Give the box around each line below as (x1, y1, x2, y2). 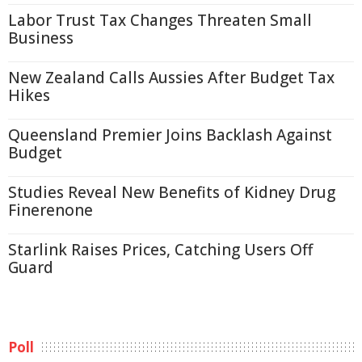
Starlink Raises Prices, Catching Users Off (8, 239, 313, 260)
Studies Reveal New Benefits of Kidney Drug (8, 182, 335, 203)
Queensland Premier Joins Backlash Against (8, 124, 332, 145)
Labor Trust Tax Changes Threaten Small (8, 10, 312, 31)
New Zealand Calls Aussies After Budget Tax (8, 67, 335, 88)
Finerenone (8, 200, 93, 221)
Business (8, 27, 74, 48)
